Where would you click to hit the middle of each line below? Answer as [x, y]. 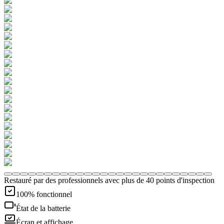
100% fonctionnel [44, 194]
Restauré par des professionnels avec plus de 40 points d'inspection [109, 180]
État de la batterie [43, 208]
